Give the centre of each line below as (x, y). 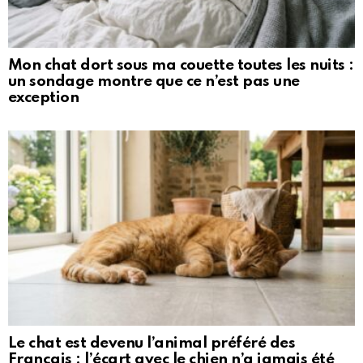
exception (44, 98)
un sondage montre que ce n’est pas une (154, 82)
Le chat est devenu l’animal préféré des (152, 344)
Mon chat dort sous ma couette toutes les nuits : (181, 66)
